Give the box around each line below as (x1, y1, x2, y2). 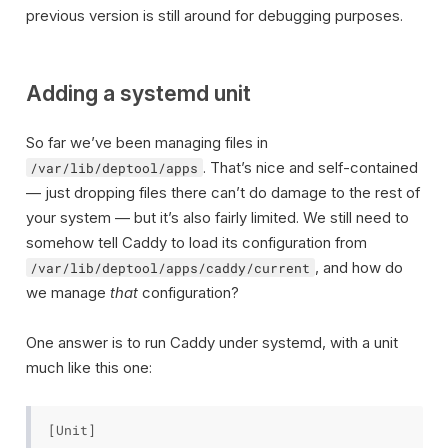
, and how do (314, 257, 403, 277)
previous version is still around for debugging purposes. (25, 6, 403, 25)
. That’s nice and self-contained (202, 157, 418, 177)
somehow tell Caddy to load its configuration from (25, 232, 367, 252)
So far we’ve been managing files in (25, 132, 268, 152)
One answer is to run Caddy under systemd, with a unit (25, 333, 398, 352)
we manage (25, 282, 110, 302)
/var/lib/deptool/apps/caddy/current (30, 259, 310, 276)
